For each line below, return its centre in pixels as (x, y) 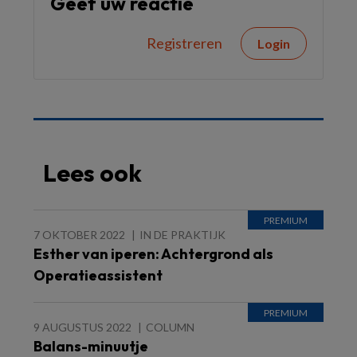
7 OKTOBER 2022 (79, 235)
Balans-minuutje (91, 346)
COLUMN (170, 327)
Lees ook (92, 173)
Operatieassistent (98, 275)
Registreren (184, 43)
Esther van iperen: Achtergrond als (153, 254)
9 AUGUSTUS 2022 (82, 327)
